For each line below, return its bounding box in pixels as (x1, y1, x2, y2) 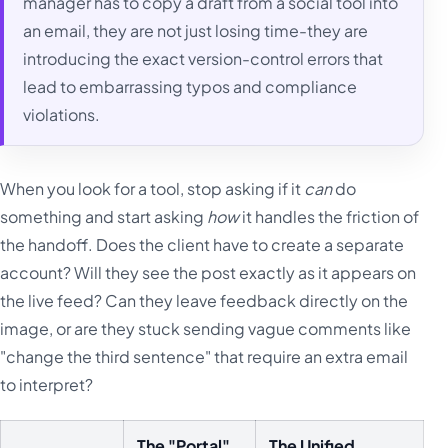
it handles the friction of (239, 205, 419, 227)
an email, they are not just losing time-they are (23, 19, 369, 41)
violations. (23, 103, 101, 125)
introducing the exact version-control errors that (23, 47, 384, 69)
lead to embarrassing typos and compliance (23, 75, 358, 97)
